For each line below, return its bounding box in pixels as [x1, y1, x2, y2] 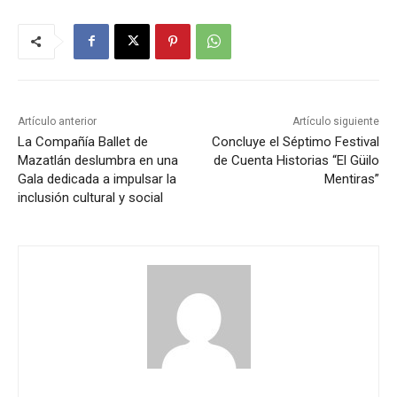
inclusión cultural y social [18, 189, 163, 206]
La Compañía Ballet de [18, 133, 148, 150]
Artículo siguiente [292, 114, 379, 128]
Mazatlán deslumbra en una [18, 152, 178, 168]
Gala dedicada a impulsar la [18, 170, 176, 187]
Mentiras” [323, 170, 379, 187]
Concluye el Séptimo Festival [211, 133, 379, 150]
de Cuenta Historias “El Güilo [213, 152, 379, 168]
